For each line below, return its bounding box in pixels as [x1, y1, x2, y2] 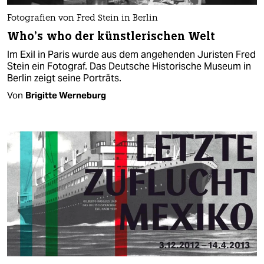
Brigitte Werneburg [25, 89, 106, 101]
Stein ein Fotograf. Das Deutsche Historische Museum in [7, 60, 251, 72]
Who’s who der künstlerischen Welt [7, 28, 216, 44]
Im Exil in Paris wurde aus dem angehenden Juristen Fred [7, 48, 256, 61]
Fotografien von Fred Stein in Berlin [7, 14, 158, 23]
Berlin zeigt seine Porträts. [7, 71, 121, 84]
